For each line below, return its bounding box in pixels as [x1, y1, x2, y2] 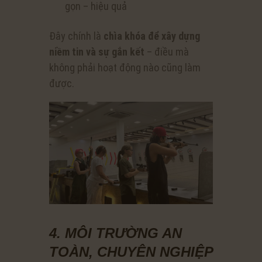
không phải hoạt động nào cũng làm [49, 61, 201, 74]
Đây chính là [49, 29, 104, 42]
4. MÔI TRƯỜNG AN [49, 225, 182, 242]
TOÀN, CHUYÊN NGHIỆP [49, 244, 213, 260]
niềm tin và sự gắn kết [49, 45, 144, 58]
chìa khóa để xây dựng [104, 29, 200, 42]
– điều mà [144, 45, 189, 58]
